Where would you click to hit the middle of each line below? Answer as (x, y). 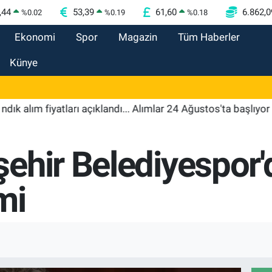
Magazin (138, 37)
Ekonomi (35, 37)
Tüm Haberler (209, 37)
